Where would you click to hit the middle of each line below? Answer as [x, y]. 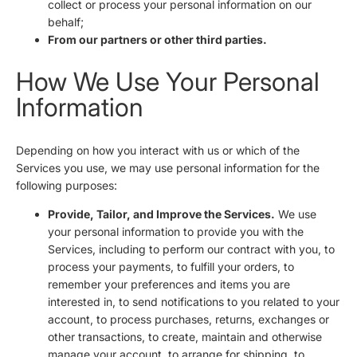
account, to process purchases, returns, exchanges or [188, 319]
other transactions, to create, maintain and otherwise [185, 336]
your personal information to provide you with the [176, 231]
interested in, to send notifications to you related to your [194, 301]
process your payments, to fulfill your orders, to [171, 266]
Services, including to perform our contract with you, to [191, 249]
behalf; [66, 22]
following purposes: [67, 185]
